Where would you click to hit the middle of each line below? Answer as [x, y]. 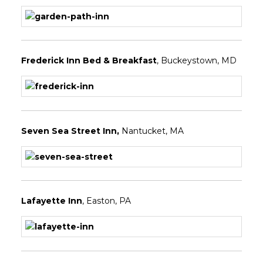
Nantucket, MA [152, 131]
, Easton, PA [107, 201]
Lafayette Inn [51, 201]
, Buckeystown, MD [196, 61]
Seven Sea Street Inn [69, 131]
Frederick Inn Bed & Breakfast [89, 61]
